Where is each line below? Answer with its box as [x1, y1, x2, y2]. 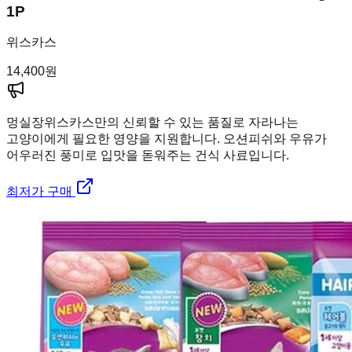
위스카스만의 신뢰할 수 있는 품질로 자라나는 [44, 115, 299, 130]
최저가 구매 [6, 185, 75, 199]
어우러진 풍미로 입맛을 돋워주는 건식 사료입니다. [6, 148, 289, 163]
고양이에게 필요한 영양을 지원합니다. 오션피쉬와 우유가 [6, 132, 327, 146]
